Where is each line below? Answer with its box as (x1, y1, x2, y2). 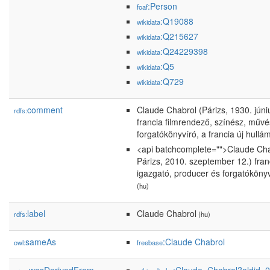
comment (27, 104, 63, 116)
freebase (137, 237, 163, 247)
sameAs (25, 236, 56, 248)
